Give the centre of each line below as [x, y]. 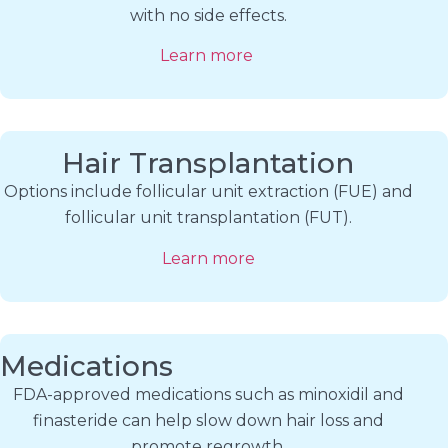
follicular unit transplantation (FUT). [208, 218]
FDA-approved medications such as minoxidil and [208, 395]
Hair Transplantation [208, 163]
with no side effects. [208, 15]
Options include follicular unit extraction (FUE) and [208, 192]
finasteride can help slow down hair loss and [208, 421]
